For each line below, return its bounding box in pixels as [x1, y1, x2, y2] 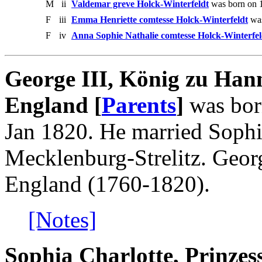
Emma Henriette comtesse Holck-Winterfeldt [71, 14, 248, 25]
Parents [102, 92, 176, 118]
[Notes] [28, 206, 96, 232]
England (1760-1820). [5, 171, 210, 196]
